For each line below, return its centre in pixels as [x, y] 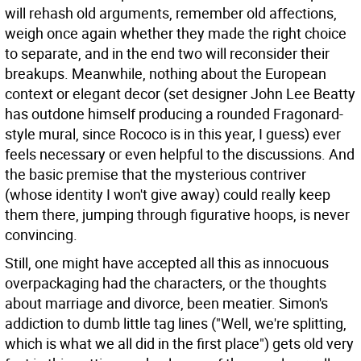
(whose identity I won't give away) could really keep [168, 194]
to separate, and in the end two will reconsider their [167, 53]
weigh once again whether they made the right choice [176, 33]
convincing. [41, 234]
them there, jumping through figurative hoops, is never [177, 214]
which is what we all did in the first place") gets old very [179, 343]
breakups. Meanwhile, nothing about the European [166, 73]
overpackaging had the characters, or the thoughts [166, 283]
